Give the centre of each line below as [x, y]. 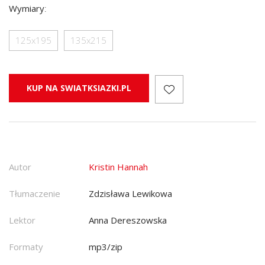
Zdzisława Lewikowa [130, 193]
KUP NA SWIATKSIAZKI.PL [79, 88]
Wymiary [27, 8]
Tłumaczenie [35, 193]
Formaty [26, 246]
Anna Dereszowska [128, 220]
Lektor [22, 220]
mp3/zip [106, 246]
